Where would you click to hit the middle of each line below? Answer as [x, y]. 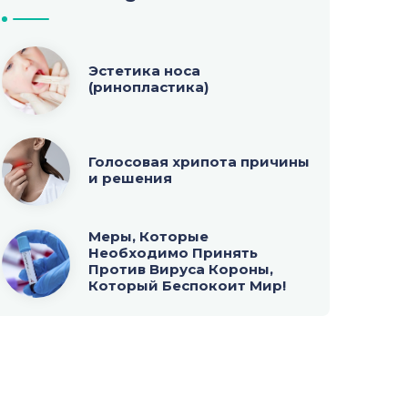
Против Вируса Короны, [181, 269]
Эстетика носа [145, 70]
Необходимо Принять [173, 253]
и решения [131, 178]
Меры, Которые [149, 236]
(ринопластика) [149, 87]
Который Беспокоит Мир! [188, 286]
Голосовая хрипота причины [199, 161]
